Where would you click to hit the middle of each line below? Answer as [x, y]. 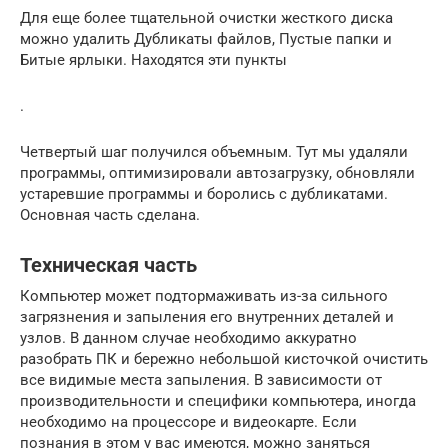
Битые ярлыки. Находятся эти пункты [153, 59]
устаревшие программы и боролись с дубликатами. [204, 193]
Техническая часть [108, 265]
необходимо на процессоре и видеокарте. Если [188, 421]
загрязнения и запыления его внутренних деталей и [207, 316]
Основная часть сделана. [110, 214]
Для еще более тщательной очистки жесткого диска [206, 17]
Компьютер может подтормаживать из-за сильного [204, 295]
